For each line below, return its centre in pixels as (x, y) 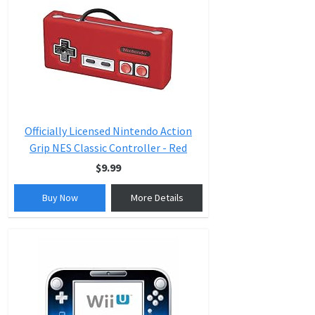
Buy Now (60, 198)
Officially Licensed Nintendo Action (108, 131)
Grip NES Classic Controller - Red (108, 148)
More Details (157, 198)
